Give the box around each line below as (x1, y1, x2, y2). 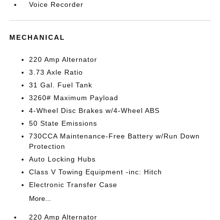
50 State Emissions (29, 119, 98, 127)
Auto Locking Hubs (29, 155, 96, 163)
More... (29, 194, 52, 202)
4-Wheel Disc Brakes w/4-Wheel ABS (29, 107, 160, 114)
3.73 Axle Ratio (29, 68, 83, 76)
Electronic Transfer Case (29, 181, 118, 189)
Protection (29, 142, 66, 150)
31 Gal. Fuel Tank (29, 81, 93, 89)
